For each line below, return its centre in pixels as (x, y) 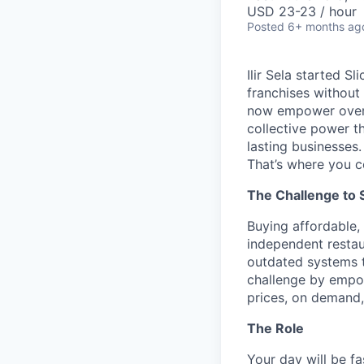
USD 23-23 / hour (302, 12)
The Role (275, 329)
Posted (266, 27)
